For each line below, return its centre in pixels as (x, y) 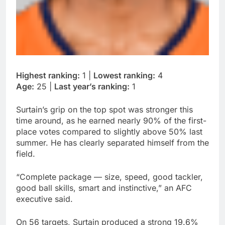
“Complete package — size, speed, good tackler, (109, 177)
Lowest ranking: (124, 75)
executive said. (44, 199)
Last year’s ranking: (92, 86)
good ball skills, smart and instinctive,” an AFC (104, 188)
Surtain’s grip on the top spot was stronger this (104, 109)
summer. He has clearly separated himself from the (113, 142)
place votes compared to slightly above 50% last (109, 131)
